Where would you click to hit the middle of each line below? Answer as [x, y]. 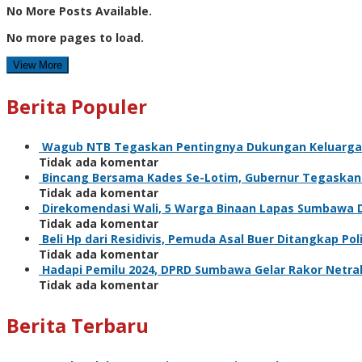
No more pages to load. [75, 37]
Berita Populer [77, 106]
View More [38, 65]
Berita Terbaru [78, 325]
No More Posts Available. [79, 11]
